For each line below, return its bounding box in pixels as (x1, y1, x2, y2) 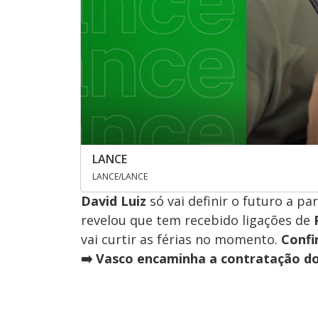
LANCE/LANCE (92, 170, 148, 182)
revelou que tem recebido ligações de (81, 211, 314, 229)
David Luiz (81, 192, 146, 209)
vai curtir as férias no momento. (81, 230, 281, 248)
